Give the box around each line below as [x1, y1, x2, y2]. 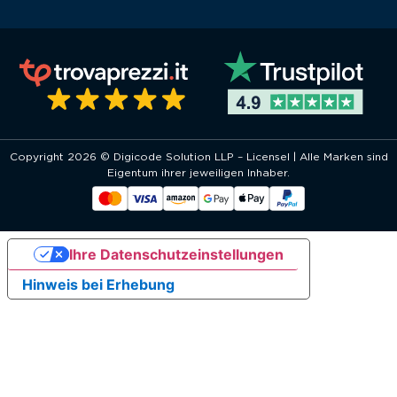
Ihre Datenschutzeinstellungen [68, 245, 284, 264]
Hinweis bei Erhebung [22, 276, 175, 294]
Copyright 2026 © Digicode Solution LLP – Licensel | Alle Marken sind [9, 152, 388, 163]
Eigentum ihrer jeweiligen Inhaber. [107, 167, 290, 179]
